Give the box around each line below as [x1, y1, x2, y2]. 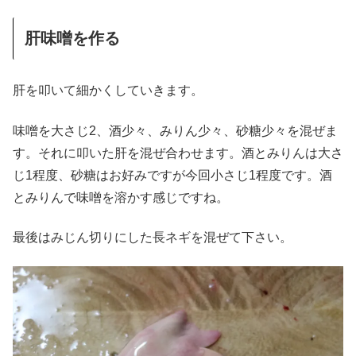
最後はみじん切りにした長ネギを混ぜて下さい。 [13, 230, 292, 245]
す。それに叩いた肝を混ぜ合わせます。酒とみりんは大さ [13, 145, 343, 160]
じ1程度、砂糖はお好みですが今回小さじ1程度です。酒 [13, 168, 332, 182]
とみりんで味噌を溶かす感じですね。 [13, 190, 229, 204]
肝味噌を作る [25, 29, 120, 48]
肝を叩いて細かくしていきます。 [13, 83, 203, 98]
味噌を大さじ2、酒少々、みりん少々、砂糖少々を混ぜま [13, 123, 338, 137]
